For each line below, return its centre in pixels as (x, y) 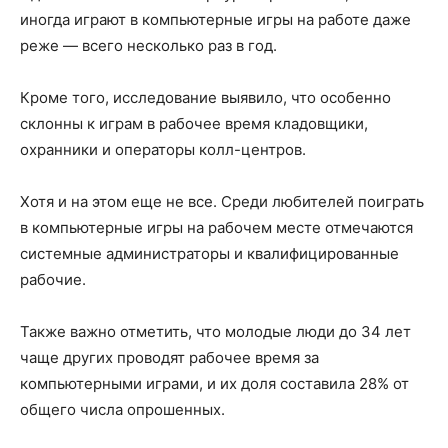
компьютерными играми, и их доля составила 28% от (214, 383)
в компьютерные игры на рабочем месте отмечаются (216, 227)
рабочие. (53, 279)
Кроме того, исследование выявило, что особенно (205, 97)
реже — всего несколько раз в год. (148, 45)
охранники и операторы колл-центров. (163, 149)
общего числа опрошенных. (122, 409)
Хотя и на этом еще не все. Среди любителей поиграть (222, 201)
